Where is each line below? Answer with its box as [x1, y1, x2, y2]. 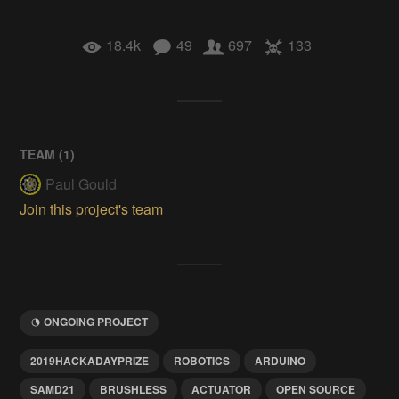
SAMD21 [30, 380, 76, 397]
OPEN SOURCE [276, 380, 356, 397]
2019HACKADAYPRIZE [30, 352, 150, 369]
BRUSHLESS [100, 380, 167, 397]
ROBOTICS [174, 352, 231, 369]
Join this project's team [20, 199, 164, 220]
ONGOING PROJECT [44, 313, 149, 330]
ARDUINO [255, 352, 306, 369]
